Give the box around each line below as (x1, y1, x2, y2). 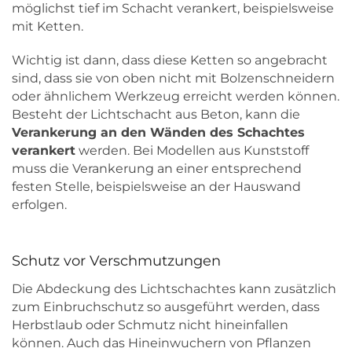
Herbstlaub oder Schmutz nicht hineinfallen (12, 317, 288, 333)
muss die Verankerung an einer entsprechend (12, 160, 302, 176)
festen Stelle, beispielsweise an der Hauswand (12, 178, 301, 194)
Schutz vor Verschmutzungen (12, 251, 221, 269)
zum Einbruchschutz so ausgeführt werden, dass (12, 299, 320, 315)
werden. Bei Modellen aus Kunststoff (75, 142, 309, 158)
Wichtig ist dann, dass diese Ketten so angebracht (12, 52, 328, 68)
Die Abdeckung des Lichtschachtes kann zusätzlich (12, 281, 336, 297)
